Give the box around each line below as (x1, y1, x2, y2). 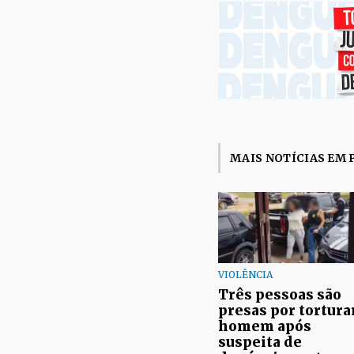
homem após (218, 317, 311, 335)
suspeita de (218, 333, 302, 351)
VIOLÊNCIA (218, 268, 273, 281)
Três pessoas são (218, 285, 341, 303)
